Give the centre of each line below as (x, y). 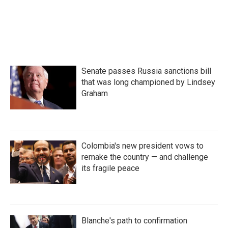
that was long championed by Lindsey (148, 82)
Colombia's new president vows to (142, 146)
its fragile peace (110, 168)
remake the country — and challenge (145, 157)
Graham (95, 93)
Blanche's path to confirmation (134, 221)
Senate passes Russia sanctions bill (146, 71)
